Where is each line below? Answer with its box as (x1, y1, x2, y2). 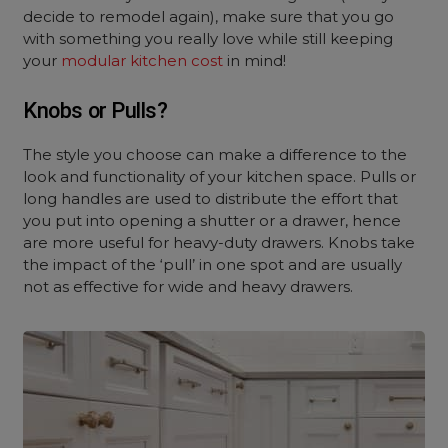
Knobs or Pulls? (23, 98, 168, 123)
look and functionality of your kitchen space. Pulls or (23, 167, 417, 186)
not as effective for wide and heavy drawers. (23, 277, 354, 296)
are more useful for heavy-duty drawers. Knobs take (23, 233, 416, 252)
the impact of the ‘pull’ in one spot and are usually (23, 255, 403, 274)
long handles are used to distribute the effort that (23, 189, 399, 208)
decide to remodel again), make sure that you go (23, 7, 395, 26)
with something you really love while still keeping (23, 29, 394, 48)
